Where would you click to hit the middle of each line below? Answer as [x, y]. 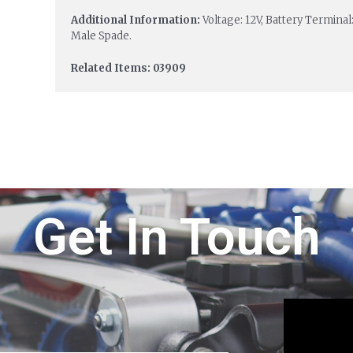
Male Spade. [101, 35]
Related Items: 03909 [128, 68]
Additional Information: [136, 20]
